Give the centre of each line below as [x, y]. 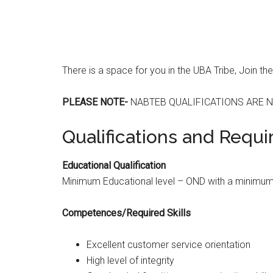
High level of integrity [130, 261]
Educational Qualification [114, 165]
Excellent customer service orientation [168, 245]
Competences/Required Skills [126, 213]
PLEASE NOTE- [95, 102]
